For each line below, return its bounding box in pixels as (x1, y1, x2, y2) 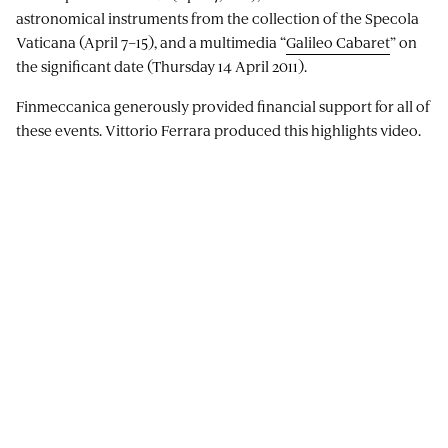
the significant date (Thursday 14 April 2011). (16, 55, 307, 76)
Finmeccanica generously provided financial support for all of (16, 95, 430, 116)
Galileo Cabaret (286, 31, 390, 52)
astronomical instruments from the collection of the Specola (16, 7, 419, 28)
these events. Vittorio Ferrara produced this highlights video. (16, 119, 421, 140)
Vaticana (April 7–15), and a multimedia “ (16, 31, 286, 52)
